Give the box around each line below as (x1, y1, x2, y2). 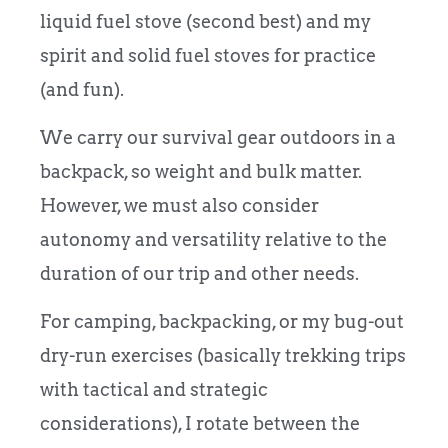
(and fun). (40, 78, 128, 100)
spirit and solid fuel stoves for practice (40, 44, 376, 66)
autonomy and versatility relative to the (40, 229, 387, 250)
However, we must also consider (40, 195, 319, 216)
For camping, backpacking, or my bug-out (40, 311, 404, 333)
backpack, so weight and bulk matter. (40, 161, 362, 182)
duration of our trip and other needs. (40, 263, 363, 284)
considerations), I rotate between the (40, 413, 360, 435)
